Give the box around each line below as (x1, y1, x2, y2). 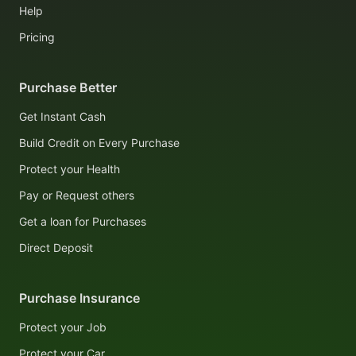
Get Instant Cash (19, 110, 106, 124)
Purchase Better (19, 79, 117, 96)
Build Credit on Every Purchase (19, 136, 180, 150)
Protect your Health (19, 162, 120, 176)
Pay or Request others (19, 188, 134, 203)
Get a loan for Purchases (19, 215, 146, 229)
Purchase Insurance (19, 290, 140, 307)
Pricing (19, 30, 55, 44)
